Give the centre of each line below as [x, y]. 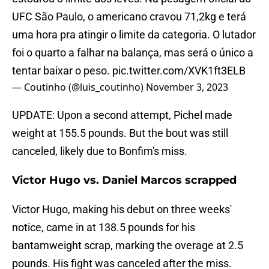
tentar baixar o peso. [62, 71]
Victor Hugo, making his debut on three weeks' [122, 210]
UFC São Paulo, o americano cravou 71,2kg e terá [129, 17]
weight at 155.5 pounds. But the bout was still [120, 133]
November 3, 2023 [187, 87]
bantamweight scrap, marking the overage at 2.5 [128, 246]
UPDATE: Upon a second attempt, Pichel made [122, 115]
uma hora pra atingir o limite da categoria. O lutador [134, 35]
